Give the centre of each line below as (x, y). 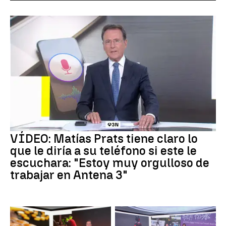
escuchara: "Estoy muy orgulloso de (110, 163)
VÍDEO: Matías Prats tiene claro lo (104, 139)
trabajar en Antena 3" (69, 175)
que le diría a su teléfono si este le (103, 151)
